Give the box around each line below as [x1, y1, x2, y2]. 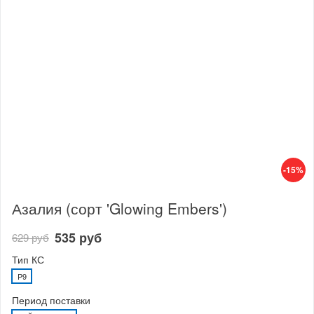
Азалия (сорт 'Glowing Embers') [12, 198, 227, 219]
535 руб [55, 228, 102, 247]
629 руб [12, 230, 49, 245]
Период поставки [12, 292, 90, 307]
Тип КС [12, 252, 44, 266]
